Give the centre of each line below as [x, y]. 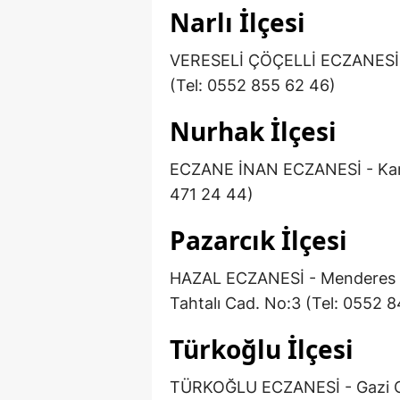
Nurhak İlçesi [253, 132]
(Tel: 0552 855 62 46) [253, 86]
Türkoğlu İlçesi [262, 350]
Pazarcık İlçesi [258, 241]
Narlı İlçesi [237, 23]
